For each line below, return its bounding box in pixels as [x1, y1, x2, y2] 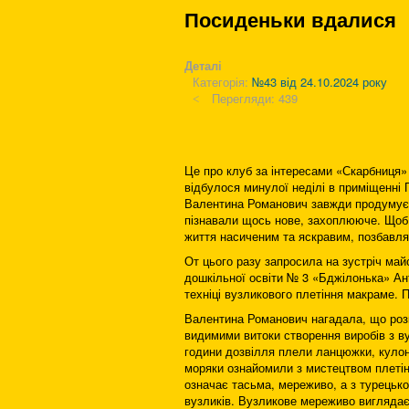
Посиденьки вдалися [184, 5, 396, 34]
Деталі [184, 57, 222, 74]
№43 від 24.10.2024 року [252, 73, 387, 90]
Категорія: [193, 73, 252, 90]
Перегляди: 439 [212, 89, 299, 107]
